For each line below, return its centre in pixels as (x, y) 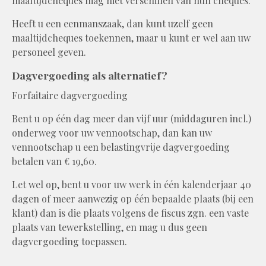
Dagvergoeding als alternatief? (90, 75)
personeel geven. (49, 52)
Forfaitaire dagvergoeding (70, 95)
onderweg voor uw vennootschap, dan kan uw (112, 132)
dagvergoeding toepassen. (69, 241)
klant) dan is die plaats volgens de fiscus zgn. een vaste (130, 213)
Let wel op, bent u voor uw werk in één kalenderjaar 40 (132, 184)
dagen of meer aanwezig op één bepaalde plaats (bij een (133, 198)
